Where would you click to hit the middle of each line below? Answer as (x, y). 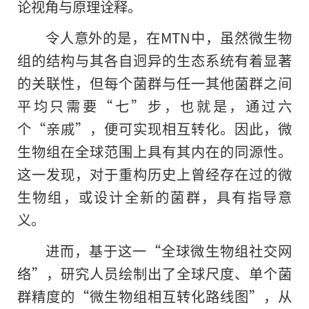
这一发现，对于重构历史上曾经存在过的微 (154, 173)
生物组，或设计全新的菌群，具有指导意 (154, 196)
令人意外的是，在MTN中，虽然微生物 (168, 37)
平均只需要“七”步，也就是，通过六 (154, 105)
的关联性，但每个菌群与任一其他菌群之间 (154, 82)
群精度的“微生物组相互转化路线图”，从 (154, 296)
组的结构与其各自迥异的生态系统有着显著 (154, 60)
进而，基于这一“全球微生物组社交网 (168, 250)
